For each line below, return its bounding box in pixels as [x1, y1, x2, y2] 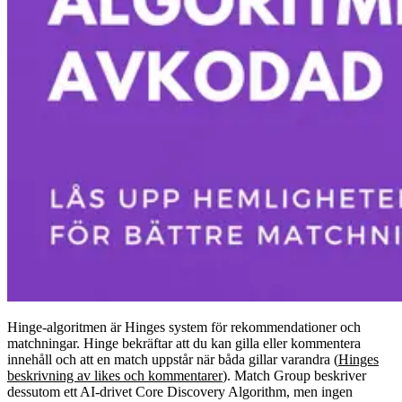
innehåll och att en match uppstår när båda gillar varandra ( [7, 351, 338, 367]
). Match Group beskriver [223, 367, 366, 383]
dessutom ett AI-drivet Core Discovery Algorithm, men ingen [7, 383, 353, 399]
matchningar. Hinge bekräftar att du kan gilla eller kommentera [7, 335, 361, 351]
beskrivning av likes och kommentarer [7, 367, 223, 383]
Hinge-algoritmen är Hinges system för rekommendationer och [7, 319, 361, 335]
